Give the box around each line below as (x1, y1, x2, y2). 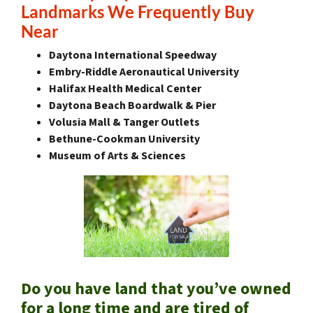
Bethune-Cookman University (49, 131, 200, 147)
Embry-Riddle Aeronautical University (49, 64, 239, 80)
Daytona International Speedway (49, 48, 217, 64)
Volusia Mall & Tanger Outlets (49, 115, 200, 131)
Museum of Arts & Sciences (49, 148, 186, 164)
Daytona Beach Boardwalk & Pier (49, 98, 216, 114)
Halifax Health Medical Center (49, 81, 201, 97)
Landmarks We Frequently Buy (21, 1, 254, 22)
